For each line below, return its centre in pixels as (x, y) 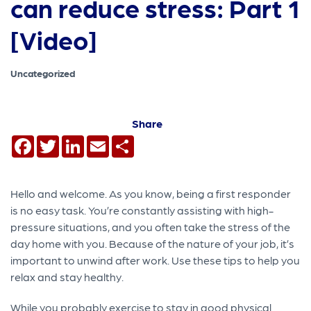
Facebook (60, 141)
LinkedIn (106, 141)
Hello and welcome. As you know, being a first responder (151, 194)
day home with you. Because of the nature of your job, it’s (153, 244)
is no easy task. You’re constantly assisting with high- (142, 210)
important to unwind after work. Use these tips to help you (155, 260)
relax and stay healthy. (67, 277)
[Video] (54, 40)
